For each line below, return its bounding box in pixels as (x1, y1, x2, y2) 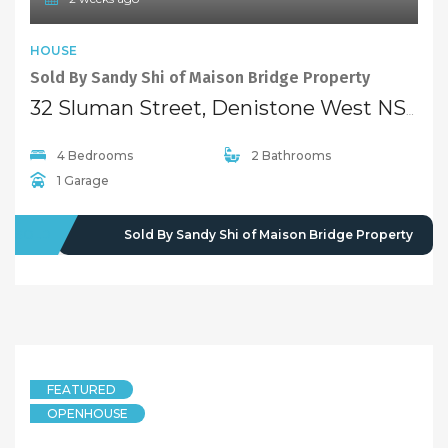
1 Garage (57, 173, 109, 189)
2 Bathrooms (251, 148, 331, 164)
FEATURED (47, 382, 116, 398)
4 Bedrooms (57, 148, 133, 164)
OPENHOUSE (47, 406, 128, 422)
